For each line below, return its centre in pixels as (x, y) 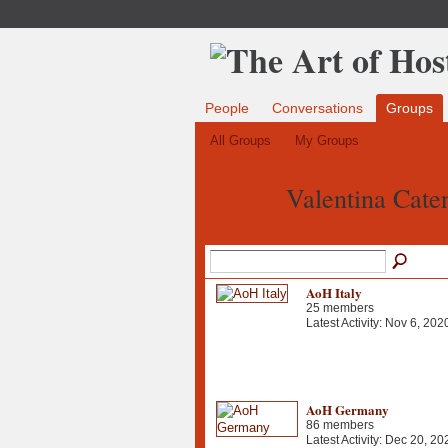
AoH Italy (333, 292)
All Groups (240, 141)
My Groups (327, 141)
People (226, 108)
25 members (339, 307)
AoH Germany (347, 409)
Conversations (317, 108)
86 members (339, 424)
